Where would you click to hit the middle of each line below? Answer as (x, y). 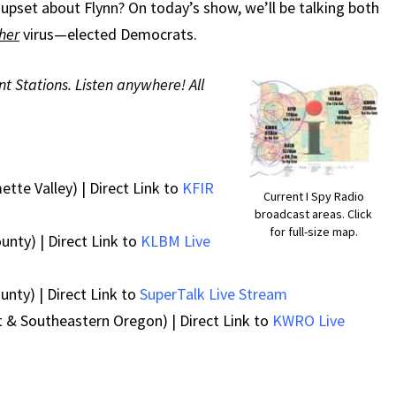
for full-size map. (313, 232)
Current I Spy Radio (313, 197)
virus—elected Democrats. (108, 34)
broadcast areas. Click (313, 214)
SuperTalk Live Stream (213, 294)
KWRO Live (308, 321)
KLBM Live (175, 241)
